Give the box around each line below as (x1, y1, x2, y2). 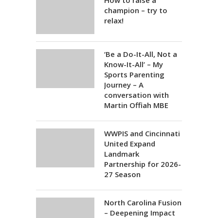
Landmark (104, 149, 139, 159)
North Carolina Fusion (104, 198, 182, 207)
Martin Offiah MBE (104, 100, 168, 110)
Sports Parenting (104, 70, 164, 79)
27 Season (104, 169, 141, 179)
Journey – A (104, 80, 144, 90)
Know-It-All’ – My (104, 59, 163, 69)
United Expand (104, 139, 155, 148)
